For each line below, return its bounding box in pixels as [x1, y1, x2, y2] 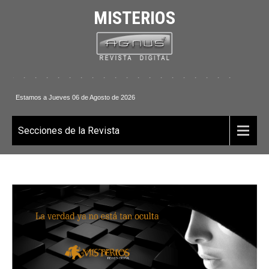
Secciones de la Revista [18, 125, 119, 136]
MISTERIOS [94, 7, 175, 28]
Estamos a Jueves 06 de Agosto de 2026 [14, 94, 135, 101]
